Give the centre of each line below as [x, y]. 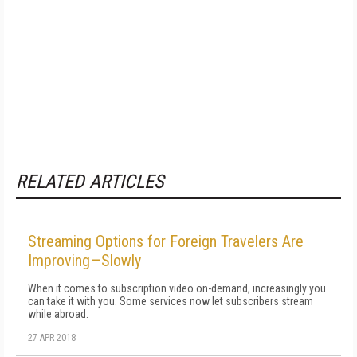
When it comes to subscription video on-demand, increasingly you [177, 288]
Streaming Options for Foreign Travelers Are [166, 241]
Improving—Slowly [84, 261]
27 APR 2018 [52, 338]
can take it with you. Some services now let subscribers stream [171, 301]
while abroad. [58, 314]
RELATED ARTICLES [90, 182]
